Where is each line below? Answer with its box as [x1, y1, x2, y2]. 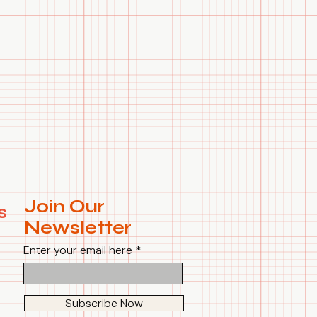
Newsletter [24, 217, 132, 239]
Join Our [24, 196, 105, 218]
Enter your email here [23, 243, 132, 258]
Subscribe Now [65, 296, 143, 311]
